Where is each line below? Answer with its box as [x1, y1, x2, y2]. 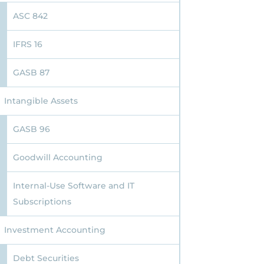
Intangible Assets [4, 95, 78, 107]
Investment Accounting [4, 225, 105, 236]
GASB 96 [12, 124, 50, 135]
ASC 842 [12, 11, 48, 22]
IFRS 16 [12, 39, 42, 50]
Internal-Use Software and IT [12, 180, 134, 192]
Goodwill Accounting [12, 152, 103, 163]
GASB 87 [12, 67, 49, 78]
